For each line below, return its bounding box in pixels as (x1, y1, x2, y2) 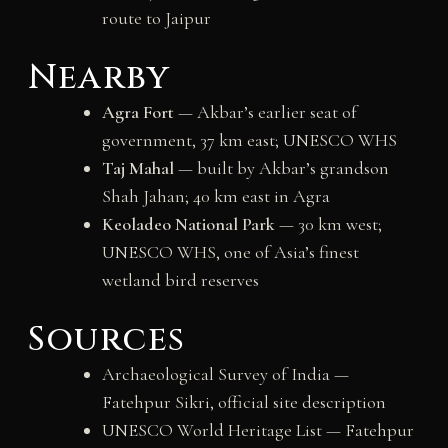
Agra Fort (101, 100, 174, 123)
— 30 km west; (274, 212, 382, 235)
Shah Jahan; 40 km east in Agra (101, 184, 330, 207)
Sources (27, 316, 186, 363)
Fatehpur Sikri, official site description (101, 390, 386, 413)
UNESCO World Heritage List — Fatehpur (101, 418, 414, 441)
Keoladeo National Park (101, 212, 275, 235)
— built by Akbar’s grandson (173, 156, 389, 179)
